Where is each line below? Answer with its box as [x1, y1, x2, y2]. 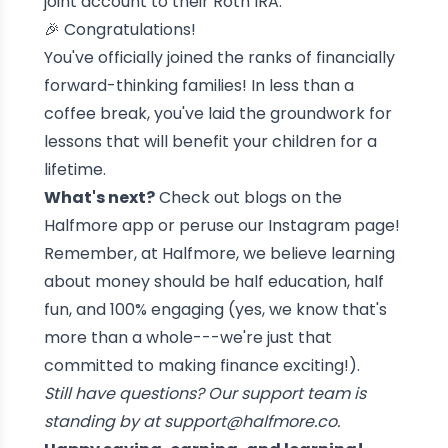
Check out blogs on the [154, 185, 342, 209]
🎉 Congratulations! [43, 17, 196, 41]
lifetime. [43, 157, 106, 181]
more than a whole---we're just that [43, 325, 332, 349]
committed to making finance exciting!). [43, 353, 360, 377]
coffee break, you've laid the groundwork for [43, 101, 392, 125]
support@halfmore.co [163, 409, 337, 433]
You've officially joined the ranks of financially [43, 45, 395, 69]
